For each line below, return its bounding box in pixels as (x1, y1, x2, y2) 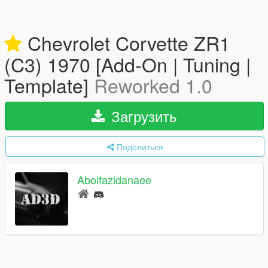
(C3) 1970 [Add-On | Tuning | (4, 50, 251, 78)
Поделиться (116, 141, 163, 153)
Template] (4, 71, 94, 99)
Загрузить (107, 105, 177, 126)
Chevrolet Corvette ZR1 (22, 29, 230, 56)
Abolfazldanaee (77, 172, 151, 188)
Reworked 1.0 (94, 71, 212, 99)
